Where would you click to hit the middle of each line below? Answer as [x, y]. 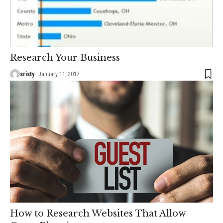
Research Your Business [65, 58]
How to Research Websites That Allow [98, 213]
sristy [27, 74]
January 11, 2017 [59, 74]
